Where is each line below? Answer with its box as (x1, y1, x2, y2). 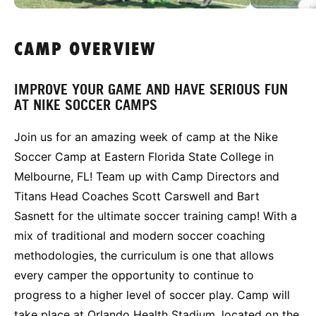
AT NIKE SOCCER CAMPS (14, 96, 157, 114)
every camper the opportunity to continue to (14, 267, 254, 282)
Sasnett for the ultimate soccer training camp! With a (14, 208, 297, 223)
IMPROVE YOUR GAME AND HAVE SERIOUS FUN (14, 80, 288, 98)
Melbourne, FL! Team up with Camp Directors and (14, 169, 279, 183)
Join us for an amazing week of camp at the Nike (14, 129, 278, 144)
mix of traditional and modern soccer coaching (14, 228, 265, 243)
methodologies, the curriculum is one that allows (14, 248, 274, 262)
